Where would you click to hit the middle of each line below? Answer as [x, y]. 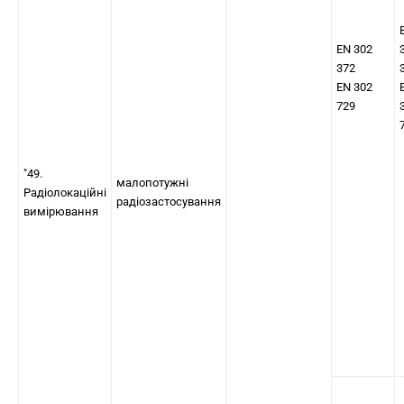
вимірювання [61, 211]
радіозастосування [169, 202]
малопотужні [152, 183]
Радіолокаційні [65, 193]
